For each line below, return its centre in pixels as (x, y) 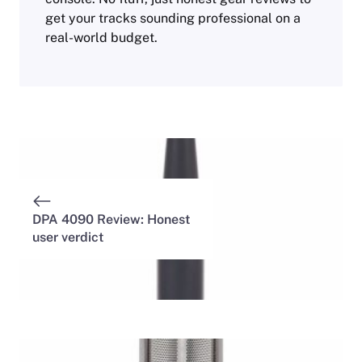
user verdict (68, 238)
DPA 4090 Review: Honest (111, 220)
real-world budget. (101, 38)
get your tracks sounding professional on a (173, 19)
